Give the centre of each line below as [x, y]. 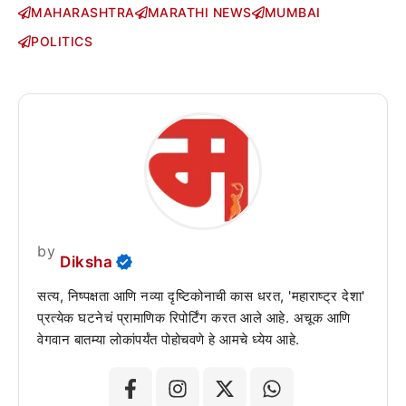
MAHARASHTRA [83, 13]
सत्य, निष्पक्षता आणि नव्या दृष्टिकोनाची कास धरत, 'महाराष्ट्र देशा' [201, 295]
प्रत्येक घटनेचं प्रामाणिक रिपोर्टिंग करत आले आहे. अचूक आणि [194, 317]
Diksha [86, 262]
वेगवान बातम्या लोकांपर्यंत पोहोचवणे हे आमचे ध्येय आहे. [169, 339]
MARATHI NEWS [199, 13]
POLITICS [62, 42]
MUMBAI [292, 13]
